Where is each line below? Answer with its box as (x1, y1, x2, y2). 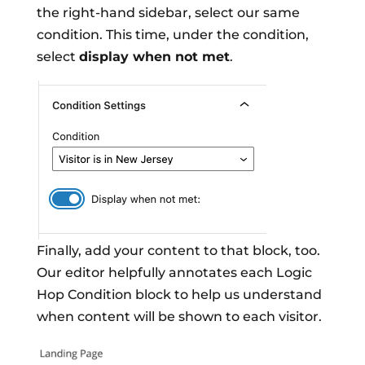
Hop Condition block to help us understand (36, 286, 322, 302)
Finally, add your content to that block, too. (36, 242, 320, 258)
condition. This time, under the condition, (36, 26, 309, 42)
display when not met (78, 48, 230, 64)
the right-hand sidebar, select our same (36, 4, 300, 20)
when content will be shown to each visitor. (36, 308, 322, 324)
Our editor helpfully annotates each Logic (36, 264, 312, 280)
